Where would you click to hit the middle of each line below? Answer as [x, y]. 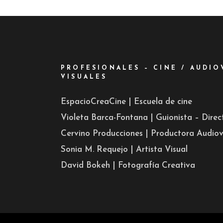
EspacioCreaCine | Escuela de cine [126, 102]
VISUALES [84, 77]
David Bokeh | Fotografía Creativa [128, 166]
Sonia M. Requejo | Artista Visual [124, 150]
